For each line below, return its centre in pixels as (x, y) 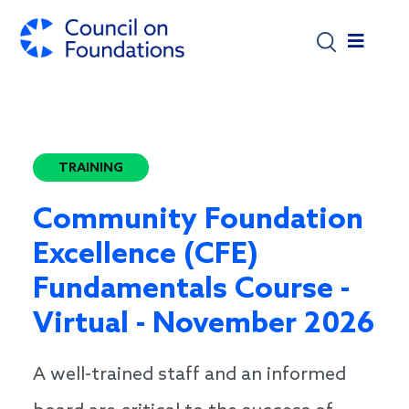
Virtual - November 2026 (204, 325)
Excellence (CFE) (146, 256)
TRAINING (91, 169)
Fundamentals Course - (191, 290)
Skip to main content (275, 13)
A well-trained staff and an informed (189, 376)
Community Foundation (198, 221)
